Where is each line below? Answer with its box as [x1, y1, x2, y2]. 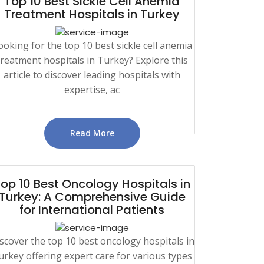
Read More [70, 127, 114, 138]
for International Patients [19, 201, 164, 218]
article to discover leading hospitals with [4, 68, 180, 81]
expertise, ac [64, 82, 120, 96]
